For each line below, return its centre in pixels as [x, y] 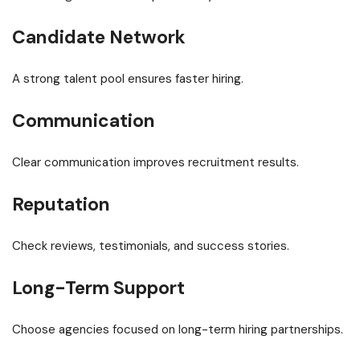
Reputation [61, 205]
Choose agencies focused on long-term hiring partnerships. [178, 330]
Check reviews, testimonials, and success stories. [151, 246]
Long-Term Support [98, 288]
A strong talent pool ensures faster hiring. [128, 79]
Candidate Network [99, 37]
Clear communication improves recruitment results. [155, 163]
